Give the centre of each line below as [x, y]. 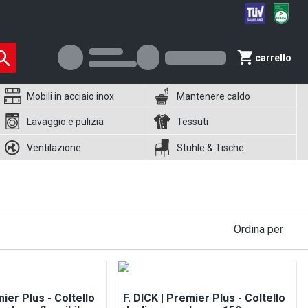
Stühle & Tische [211, 147]
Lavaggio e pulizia [65, 122]
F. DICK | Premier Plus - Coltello [204, 298]
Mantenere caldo [214, 96]
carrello [273, 57]
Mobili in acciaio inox [70, 96]
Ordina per [258, 229]
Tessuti [193, 122]
